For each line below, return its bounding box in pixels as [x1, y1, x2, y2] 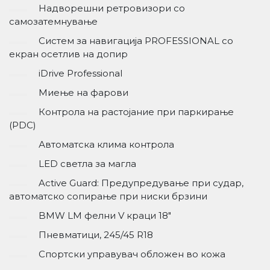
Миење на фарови [39, 87, 128, 99]
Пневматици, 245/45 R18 [39, 229, 153, 241]
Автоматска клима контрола [39, 139, 174, 151]
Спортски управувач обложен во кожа [39, 248, 225, 260]
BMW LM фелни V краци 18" [39, 210, 171, 222]
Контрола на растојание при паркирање [39, 106, 234, 118]
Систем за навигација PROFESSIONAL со [39, 35, 233, 47]
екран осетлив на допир [9, 48, 128, 60]
